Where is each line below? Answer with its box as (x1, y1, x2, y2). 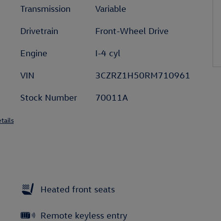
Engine (20, 48, 47, 58)
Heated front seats (40, 184, 115, 194)
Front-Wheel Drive (95, 26, 169, 36)
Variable (95, 3, 126, 14)
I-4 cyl (95, 48, 120, 58)
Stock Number (20, 92, 77, 103)
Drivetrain (20, 26, 58, 36)
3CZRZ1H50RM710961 (95, 70, 190, 80)
